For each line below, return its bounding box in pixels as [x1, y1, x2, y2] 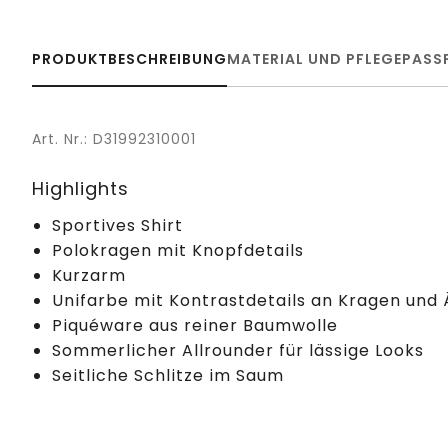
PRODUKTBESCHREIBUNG [32, 48, 227, 69]
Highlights [32, 175, 129, 201]
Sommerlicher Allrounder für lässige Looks [52, 338, 424, 362]
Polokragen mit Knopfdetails [52, 238, 304, 262]
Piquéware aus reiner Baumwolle [52, 313, 338, 337]
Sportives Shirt [52, 213, 183, 237]
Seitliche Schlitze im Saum [52, 363, 284, 387]
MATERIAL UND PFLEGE [227, 48, 402, 69]
